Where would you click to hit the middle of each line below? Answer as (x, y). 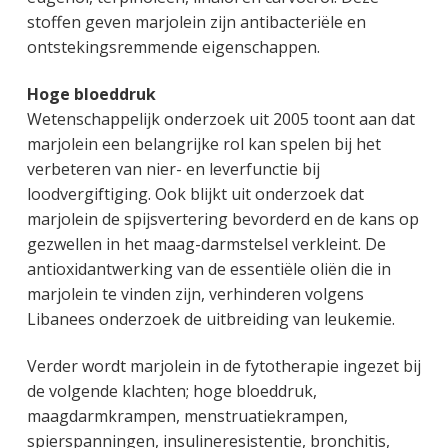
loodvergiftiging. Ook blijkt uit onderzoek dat (195, 194)
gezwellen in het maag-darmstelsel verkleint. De (206, 244)
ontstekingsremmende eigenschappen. (173, 47)
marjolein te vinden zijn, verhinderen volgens (195, 294)
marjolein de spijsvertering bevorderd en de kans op (222, 219)
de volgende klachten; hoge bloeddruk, (171, 391)
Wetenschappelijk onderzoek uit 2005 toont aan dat (220, 119)
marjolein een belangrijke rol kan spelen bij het (203, 144)
